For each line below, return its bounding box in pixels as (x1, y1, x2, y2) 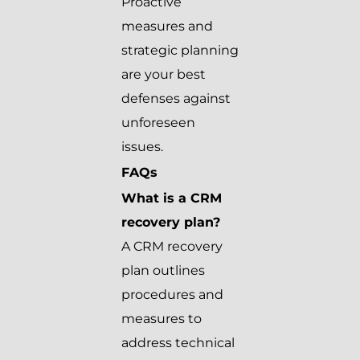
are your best (121, 67, 206, 83)
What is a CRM (121, 190, 222, 207)
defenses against (121, 91, 231, 107)
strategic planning (121, 43, 239, 59)
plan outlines (121, 263, 205, 279)
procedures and (121, 287, 223, 303)
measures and (121, 18, 213, 35)
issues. (121, 139, 163, 155)
